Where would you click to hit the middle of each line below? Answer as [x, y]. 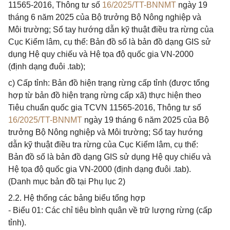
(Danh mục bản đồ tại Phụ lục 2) [67, 181]
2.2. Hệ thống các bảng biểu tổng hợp [77, 198]
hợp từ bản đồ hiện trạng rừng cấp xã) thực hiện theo [105, 95]
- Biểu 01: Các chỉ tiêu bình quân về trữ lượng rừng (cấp [110, 210]
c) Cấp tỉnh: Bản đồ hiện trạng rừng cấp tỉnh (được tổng [109, 83]
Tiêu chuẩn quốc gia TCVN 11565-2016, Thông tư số [105, 108]
